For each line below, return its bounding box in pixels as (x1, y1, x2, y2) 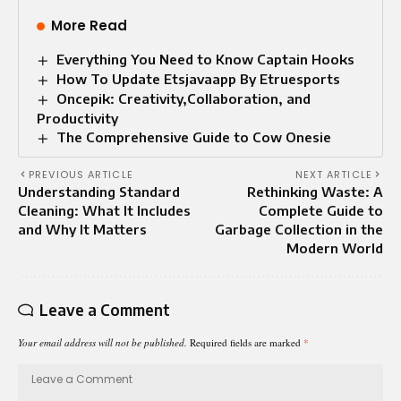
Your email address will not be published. (18, 336, 187, 350)
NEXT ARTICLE (294, 167, 372, 183)
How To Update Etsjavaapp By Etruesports (56, 71, 341, 88)
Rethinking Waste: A (247, 183, 383, 200)
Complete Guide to (259, 202, 383, 219)
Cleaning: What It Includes (18, 202, 191, 219)
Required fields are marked (190, 336, 303, 350)
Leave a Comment (39, 300, 170, 320)
